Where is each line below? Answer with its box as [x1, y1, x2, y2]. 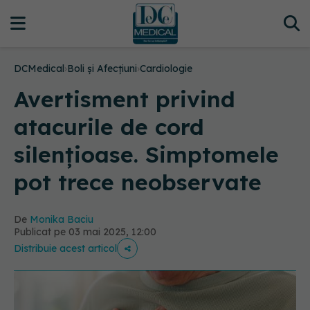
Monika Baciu [30, 213, 93, 226]
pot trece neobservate [14, 168, 262, 196]
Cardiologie [140, 62, 192, 75]
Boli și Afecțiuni [67, 62, 137, 75]
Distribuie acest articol [14, 242, 117, 255]
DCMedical [14, 62, 64, 75]
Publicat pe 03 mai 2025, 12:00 [14, 226, 156, 238]
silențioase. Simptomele [14, 140, 279, 168]
